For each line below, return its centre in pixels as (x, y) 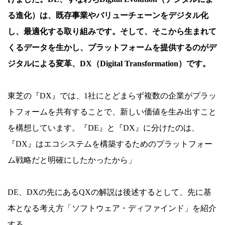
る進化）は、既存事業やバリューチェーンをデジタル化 (108, 15)
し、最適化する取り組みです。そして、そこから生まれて (112, 31)
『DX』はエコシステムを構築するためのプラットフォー (110, 144)
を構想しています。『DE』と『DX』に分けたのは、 (103, 128)
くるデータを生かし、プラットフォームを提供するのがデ (112, 47)
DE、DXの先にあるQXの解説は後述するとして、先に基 (109, 192)
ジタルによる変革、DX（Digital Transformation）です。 (109, 63)
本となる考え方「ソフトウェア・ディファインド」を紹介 (112, 208)
